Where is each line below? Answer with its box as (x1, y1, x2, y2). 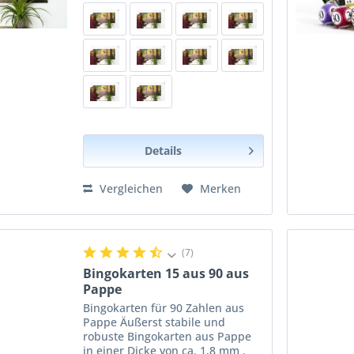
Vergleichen (96, 180, 164, 196)
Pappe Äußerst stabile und (83, 314, 226, 330)
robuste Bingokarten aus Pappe (83, 329, 252, 345)
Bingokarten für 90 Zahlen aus (83, 300, 245, 316)
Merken (200, 180, 242, 196)
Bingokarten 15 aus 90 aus (83, 265, 250, 283)
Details (145, 142, 183, 158)
